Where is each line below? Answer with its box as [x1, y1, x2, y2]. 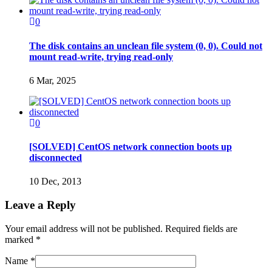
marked [5, 234, 36, 245]
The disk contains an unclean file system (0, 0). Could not [29, 40, 262, 51]
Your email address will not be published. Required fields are [5, 223, 237, 234]
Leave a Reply [5, 199, 76, 212]
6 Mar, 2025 [29, 75, 76, 86]
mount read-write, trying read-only [29, 51, 173, 62]
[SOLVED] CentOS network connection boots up [29, 141, 232, 152]
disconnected [29, 152, 82, 163]
